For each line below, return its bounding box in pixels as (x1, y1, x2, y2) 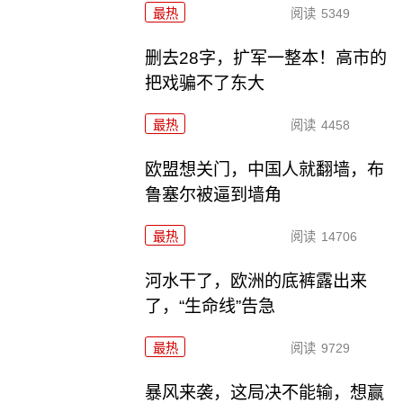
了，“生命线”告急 (145, 297, 276, 316)
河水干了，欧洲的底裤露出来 (145, 272, 368, 291)
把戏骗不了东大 (145, 74, 265, 94)
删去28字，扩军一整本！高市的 (145, 49, 388, 68)
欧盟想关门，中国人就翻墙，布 (145, 160, 385, 180)
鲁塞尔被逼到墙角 (145, 185, 282, 205)
